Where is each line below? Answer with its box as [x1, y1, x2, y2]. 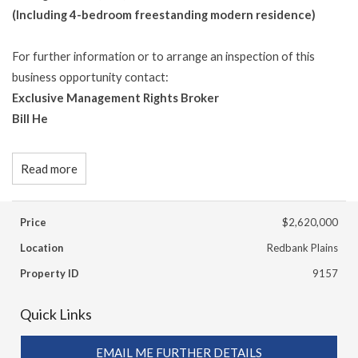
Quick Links [20, 305, 92, 323]
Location [20, 241, 63, 254]
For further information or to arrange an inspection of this [12, 49, 315, 63]
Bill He [12, 111, 48, 125]
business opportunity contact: [12, 70, 171, 84]
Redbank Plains [267, 241, 338, 254]
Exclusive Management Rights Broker [12, 90, 219, 105]
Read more [21, 161, 78, 176]
